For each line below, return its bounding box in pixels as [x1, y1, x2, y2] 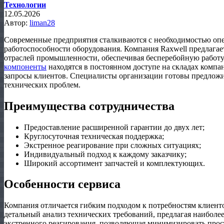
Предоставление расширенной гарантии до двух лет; [24, 122, 204, 131]
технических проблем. [4, 80, 80, 89]
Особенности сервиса [4, 177, 120, 191]
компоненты [4, 62, 46, 71]
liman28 [29, 18, 55, 27]
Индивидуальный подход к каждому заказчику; [24, 149, 186, 158]
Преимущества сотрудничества [4, 99, 174, 112]
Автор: [4, 18, 29, 27]
